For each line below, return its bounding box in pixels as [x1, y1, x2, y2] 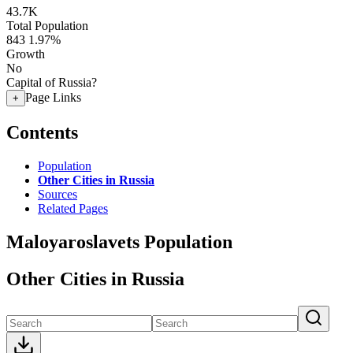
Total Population [6, 19, 88, 32]
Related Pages [38, 201, 108, 215]
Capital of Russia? [6, 76, 97, 89]
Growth [6, 47, 45, 61]
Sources [38, 187, 77, 201]
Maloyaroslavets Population [6, 231, 232, 252]
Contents [6, 121, 78, 143]
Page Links [25, 91, 81, 104]
